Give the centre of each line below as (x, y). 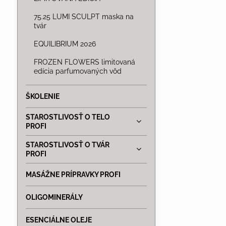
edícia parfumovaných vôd (77, 71)
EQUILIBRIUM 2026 (65, 44)
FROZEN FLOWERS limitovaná (84, 62)
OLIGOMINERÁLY (54, 197)
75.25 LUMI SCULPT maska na (83, 16)
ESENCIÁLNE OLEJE (59, 220)
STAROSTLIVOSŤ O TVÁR (67, 145)
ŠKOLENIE (42, 96)
